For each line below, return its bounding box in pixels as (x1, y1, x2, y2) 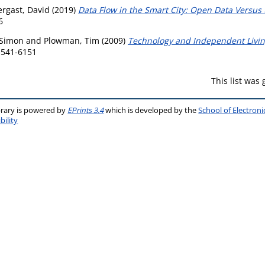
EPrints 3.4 (67, 105, 104, 115)
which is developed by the (104, 105, 199, 115)
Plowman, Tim (44, 35, 99, 46)
